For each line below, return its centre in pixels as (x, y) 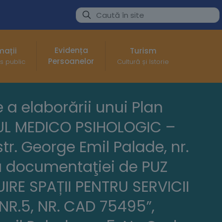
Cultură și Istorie (143, 62)
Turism (143, 51)
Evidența (71, 51)
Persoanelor (71, 61)
